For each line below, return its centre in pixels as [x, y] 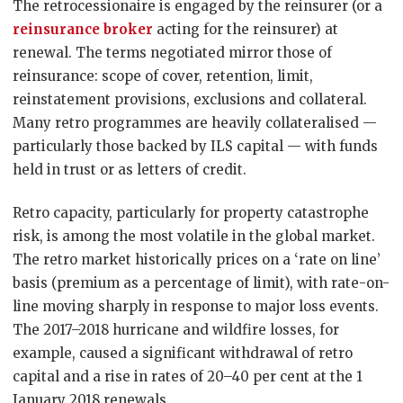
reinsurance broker [83, 29]
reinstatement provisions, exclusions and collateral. [190, 99]
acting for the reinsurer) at [246, 29]
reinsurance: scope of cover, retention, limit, [163, 76]
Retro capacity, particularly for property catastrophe [191, 213]
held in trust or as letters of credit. [130, 170]
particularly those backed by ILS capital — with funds [195, 146]
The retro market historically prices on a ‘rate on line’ [197, 260]
